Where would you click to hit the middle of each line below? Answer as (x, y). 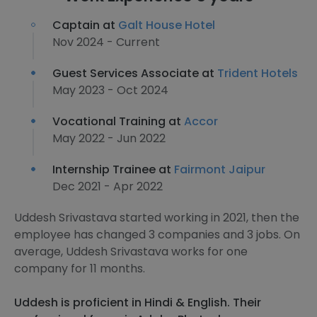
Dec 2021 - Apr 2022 (108, 186)
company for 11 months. (80, 269)
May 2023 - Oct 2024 (110, 90)
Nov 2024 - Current (106, 42)
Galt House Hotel (167, 25)
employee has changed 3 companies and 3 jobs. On (157, 235)
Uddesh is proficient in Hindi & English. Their (138, 302)
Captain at (85, 25)
